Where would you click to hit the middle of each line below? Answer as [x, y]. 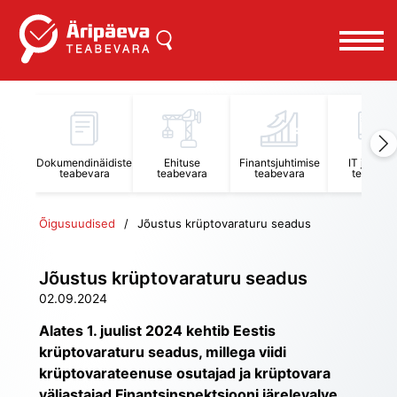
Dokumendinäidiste [84, 162]
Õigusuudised [77, 223]
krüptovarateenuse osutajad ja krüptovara [185, 373]
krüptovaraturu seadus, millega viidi [163, 352]
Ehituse [182, 162]
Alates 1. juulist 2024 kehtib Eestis [157, 331]
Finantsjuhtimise [279, 162]
